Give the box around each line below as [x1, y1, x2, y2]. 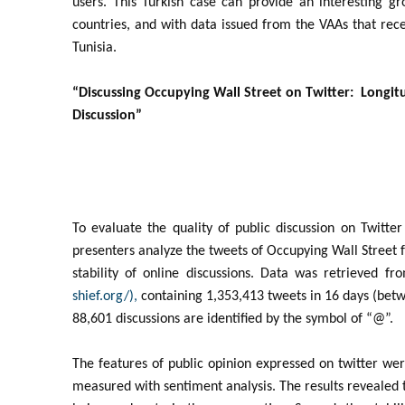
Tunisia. [72, 41, 117, 55]
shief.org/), [72, 289, 141, 304]
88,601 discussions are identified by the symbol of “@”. [72, 312, 393, 326]
